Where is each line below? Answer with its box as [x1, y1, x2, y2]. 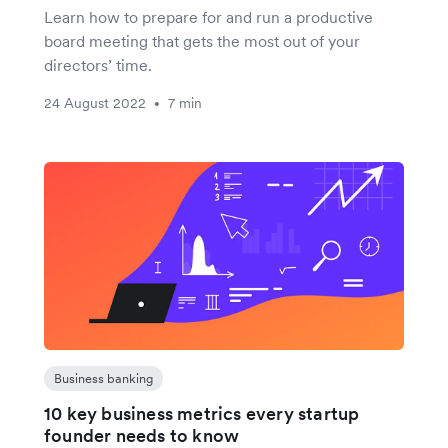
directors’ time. [44, 54, 152, 75]
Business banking [54, 369, 153, 387]
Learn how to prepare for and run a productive [44, 6, 373, 27]
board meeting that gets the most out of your [44, 30, 360, 51]
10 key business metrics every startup [44, 401, 360, 425]
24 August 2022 [44, 93, 146, 112]
